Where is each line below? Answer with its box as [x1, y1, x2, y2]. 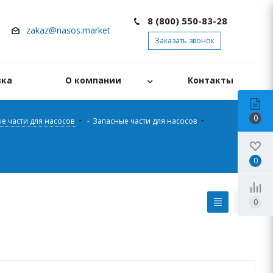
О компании [65, 74, 121, 86]
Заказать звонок [155, 35, 214, 46]
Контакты [188, 74, 233, 86]
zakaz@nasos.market [26, 24, 113, 36]
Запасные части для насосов [93, 116, 199, 126]
